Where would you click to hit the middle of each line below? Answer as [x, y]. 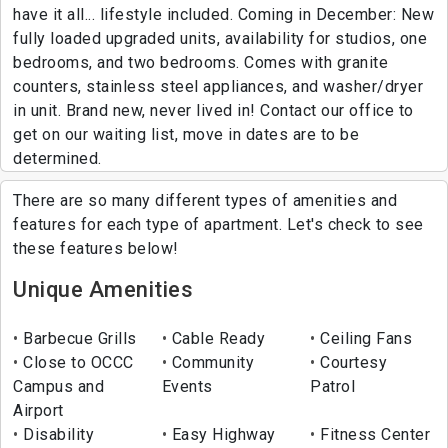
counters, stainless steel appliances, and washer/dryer [218, 87]
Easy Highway [221, 435]
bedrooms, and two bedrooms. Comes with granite [200, 63]
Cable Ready [216, 339]
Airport [38, 411]
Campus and [58, 387]
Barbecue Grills [77, 339]
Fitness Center [373, 435]
